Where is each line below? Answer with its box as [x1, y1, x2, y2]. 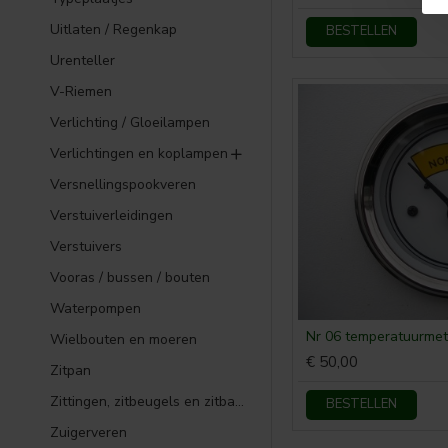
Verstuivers [50, 237, 122, 256]
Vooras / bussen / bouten [50, 268, 210, 287]
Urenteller [50, 51, 115, 70]
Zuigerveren [50, 423, 127, 442]
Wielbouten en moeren [50, 330, 197, 349]
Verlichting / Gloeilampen [50, 113, 210, 132]
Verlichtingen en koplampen [50, 144, 228, 163]
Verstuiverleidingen [50, 206, 173, 225]
